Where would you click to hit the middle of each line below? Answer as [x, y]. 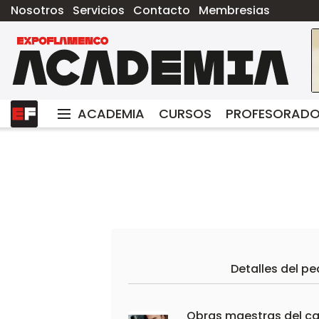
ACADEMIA [111, 114]
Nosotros [37, 10]
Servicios [99, 10]
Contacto [162, 10]
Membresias [234, 10]
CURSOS [185, 114]
